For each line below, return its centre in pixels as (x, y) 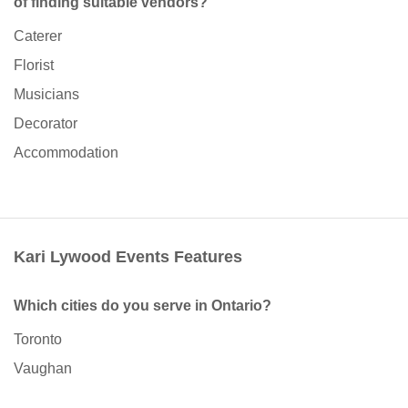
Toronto (38, 340)
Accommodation (66, 153)
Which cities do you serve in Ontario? (143, 306)
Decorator (46, 124)
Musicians (46, 95)
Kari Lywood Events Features (128, 257)
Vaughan (43, 369)
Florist (34, 66)
